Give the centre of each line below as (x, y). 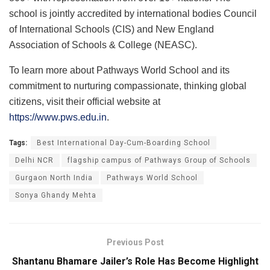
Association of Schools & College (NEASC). (103, 45)
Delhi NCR (34, 160)
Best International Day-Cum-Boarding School (124, 143)
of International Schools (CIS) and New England (111, 29)
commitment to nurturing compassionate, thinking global (128, 86)
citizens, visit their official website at (85, 101)
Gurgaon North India (54, 177)
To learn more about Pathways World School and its (119, 70)
